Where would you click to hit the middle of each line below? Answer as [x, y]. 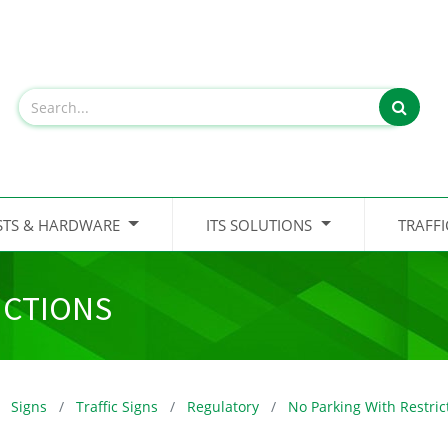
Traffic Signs [116, 406]
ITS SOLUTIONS [258, 225]
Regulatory [222, 406]
